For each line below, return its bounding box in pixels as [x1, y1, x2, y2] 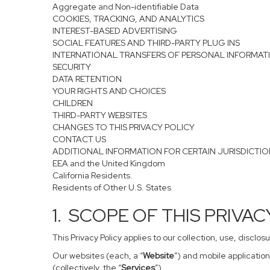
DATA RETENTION [52, 74, 122, 84]
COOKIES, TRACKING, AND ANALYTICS [52, 13, 204, 24]
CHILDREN [52, 98, 93, 108]
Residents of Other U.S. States [52, 182, 171, 193]
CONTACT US [52, 134, 106, 145]
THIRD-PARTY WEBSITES [52, 110, 147, 121]
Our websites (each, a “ [52, 250, 143, 261]
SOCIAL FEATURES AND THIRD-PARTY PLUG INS [52, 37, 240, 48]
